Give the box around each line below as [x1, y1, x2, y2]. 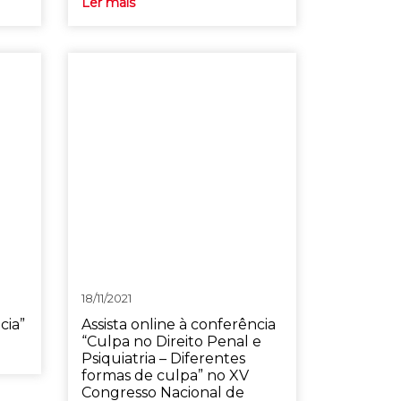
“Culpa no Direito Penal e [81, 333, 261, 350]
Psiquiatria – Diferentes [81, 350, 245, 367]
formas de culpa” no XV [81, 367, 249, 384]
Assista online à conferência [81, 316, 276, 333]
